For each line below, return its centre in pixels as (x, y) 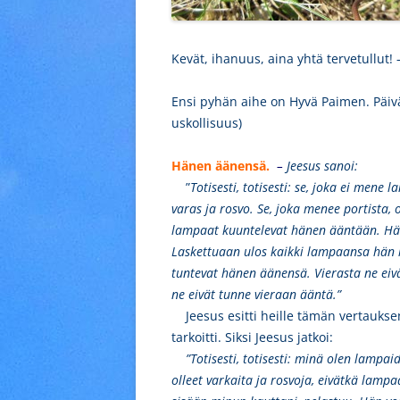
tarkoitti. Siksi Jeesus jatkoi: (252, 337)
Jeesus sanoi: (322, 166)
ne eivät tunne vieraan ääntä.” (256, 294)
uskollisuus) (207, 123)
